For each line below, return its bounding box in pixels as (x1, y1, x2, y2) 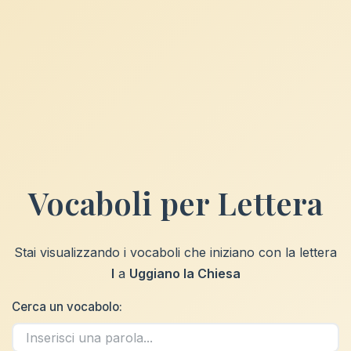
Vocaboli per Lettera (28, 182, 323, 223)
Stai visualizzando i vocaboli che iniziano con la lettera (14, 244, 337, 260)
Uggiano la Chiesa (128, 266, 241, 281)
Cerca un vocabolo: (12, 299, 122, 314)
